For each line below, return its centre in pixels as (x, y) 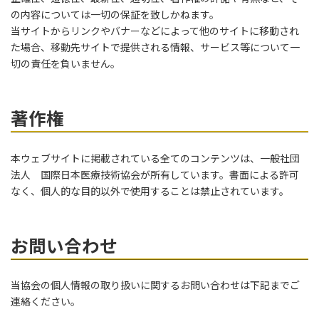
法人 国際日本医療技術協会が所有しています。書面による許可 (155, 174)
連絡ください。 (46, 302)
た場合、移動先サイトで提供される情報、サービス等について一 (155, 47)
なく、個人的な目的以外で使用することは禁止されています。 (150, 191)
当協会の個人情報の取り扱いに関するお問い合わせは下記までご (155, 285)
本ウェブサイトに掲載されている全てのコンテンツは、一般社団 (155, 158)
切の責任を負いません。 (66, 64)
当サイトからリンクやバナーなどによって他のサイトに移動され (155, 31)
